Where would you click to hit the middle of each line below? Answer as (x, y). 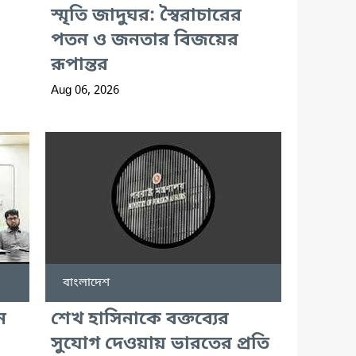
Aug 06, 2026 (85, 90)
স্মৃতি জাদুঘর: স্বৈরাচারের (146, 16)
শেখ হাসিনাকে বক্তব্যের (139, 319)
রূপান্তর (79, 65)
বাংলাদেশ (86, 282)
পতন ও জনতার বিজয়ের (144, 41)
